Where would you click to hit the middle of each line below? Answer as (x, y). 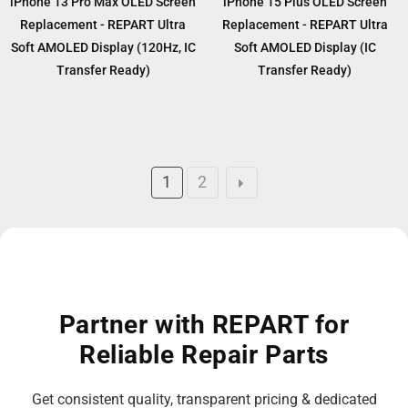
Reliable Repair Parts (204, 355)
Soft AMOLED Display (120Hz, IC (103, 48)
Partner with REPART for (204, 325)
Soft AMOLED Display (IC (305, 48)
